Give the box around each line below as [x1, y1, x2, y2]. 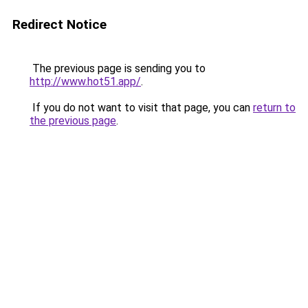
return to [253, 101, 296, 114]
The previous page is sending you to [30, 62, 206, 75]
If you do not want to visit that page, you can [30, 101, 253, 114]
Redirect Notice [12, 16, 107, 32]
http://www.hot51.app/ [30, 75, 141, 88]
